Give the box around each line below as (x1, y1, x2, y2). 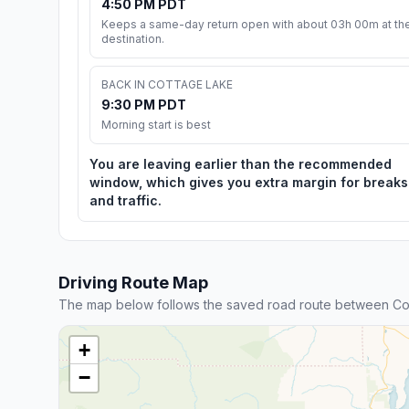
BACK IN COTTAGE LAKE (101, 77, 233, 91)
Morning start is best (101, 117, 211, 131)
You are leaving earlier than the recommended (89, 155, 392, 172)
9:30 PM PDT (101, 96, 186, 112)
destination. (101, 31, 164, 46)
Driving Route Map (58, 272, 208, 292)
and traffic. (89, 192, 162, 208)
